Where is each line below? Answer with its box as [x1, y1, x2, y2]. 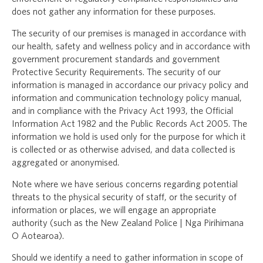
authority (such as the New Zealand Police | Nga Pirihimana [12, 218, 244, 228]
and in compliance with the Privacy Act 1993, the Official [12, 106, 233, 116]
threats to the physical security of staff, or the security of [12, 193, 237, 203]
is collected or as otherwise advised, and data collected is [12, 145, 235, 155]
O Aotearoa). [12, 231, 64, 241]
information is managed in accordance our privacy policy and [12, 80, 248, 90]
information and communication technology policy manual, [12, 93, 242, 103]
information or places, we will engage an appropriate [12, 205, 216, 215]
